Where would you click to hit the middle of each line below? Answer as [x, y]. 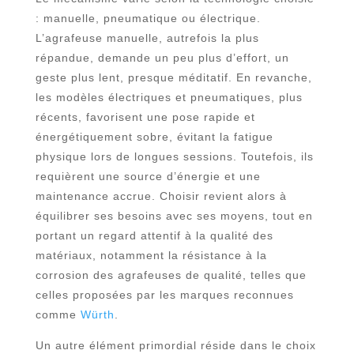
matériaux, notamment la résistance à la [151, 255]
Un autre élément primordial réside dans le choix [175, 345]
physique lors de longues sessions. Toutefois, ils [174, 156]
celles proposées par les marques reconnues [164, 295]
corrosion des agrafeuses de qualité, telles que [171, 275]
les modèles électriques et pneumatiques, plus [169, 97]
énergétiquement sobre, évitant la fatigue [154, 137]
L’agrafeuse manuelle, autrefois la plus [147, 38]
